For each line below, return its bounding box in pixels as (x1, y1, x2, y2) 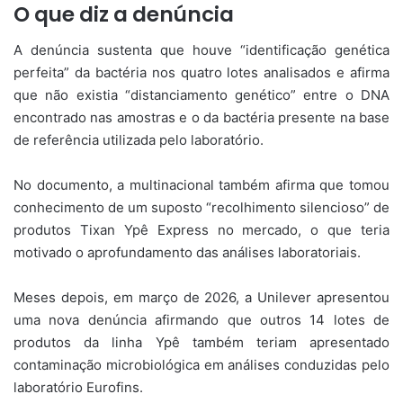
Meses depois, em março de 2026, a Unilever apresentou (13, 289, 390, 307)
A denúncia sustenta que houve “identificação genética (13, 41, 390, 59)
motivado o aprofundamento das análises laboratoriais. (13, 244, 361, 262)
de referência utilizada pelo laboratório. (13, 131, 264, 149)
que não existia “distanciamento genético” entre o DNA (13, 86, 390, 104)
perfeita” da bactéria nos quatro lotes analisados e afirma (13, 64, 390, 82)
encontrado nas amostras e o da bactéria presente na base (13, 109, 390, 127)
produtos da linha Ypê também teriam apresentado (13, 334, 390, 352)
